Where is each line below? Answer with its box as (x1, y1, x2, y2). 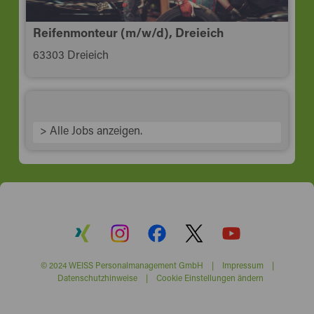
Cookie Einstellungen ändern (156, 271, 264, 283)
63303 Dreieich (32, 46, 109, 62)
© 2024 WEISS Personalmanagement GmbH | (40, 259, 222, 271)
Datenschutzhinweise (57, 271, 137, 283)
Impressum (221, 259, 264, 271)
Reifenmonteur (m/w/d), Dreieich (32, 23, 224, 41)
